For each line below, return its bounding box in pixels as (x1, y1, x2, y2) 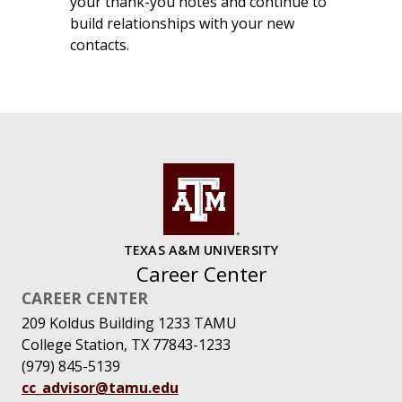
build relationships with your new (69, 13, 294, 34)
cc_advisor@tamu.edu (22, 377, 179, 398)
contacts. (69, 35, 129, 56)
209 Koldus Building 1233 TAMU (22, 312, 237, 333)
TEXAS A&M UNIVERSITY (123, 241, 279, 259)
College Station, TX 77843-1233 (22, 334, 231, 354)
